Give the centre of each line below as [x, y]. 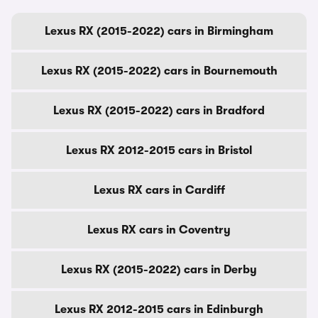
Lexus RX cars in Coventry [159, 230]
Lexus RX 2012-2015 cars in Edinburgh [159, 309]
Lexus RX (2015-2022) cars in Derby [159, 270]
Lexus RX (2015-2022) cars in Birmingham [159, 31]
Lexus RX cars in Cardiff [159, 190]
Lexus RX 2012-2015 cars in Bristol [159, 150]
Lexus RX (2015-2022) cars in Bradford [159, 111]
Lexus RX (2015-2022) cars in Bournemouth [159, 71]
